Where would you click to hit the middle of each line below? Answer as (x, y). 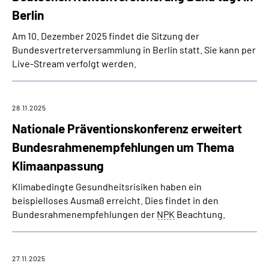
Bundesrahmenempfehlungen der (84, 214)
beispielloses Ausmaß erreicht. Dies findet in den (115, 200)
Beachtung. (200, 214)
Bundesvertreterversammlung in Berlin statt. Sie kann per (134, 50)
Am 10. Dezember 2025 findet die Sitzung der (106, 36)
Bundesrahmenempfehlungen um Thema (123, 147)
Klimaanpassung (58, 165)
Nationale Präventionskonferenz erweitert (127, 128)
